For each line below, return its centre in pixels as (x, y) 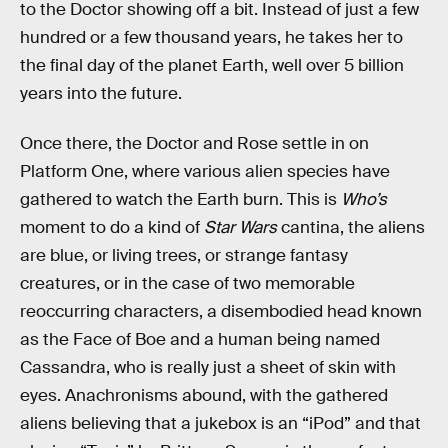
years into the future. (101, 94)
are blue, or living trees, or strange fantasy (184, 255)
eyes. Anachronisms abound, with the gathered (204, 395)
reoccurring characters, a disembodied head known (221, 311)
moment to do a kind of (112, 227)
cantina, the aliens (353, 227)
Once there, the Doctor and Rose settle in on (194, 143)
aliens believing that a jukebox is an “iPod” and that (220, 423)
